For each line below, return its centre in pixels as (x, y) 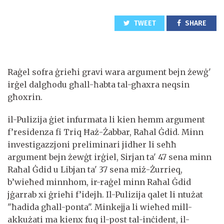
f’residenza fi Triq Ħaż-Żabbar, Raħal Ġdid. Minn (105, 132)
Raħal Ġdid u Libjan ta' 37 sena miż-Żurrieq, (95, 169)
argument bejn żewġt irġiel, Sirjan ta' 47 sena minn (109, 157)
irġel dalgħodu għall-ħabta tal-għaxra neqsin (98, 84)
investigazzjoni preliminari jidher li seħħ (92, 144)
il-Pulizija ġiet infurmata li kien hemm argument (106, 119)
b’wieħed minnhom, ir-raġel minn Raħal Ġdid (99, 182)
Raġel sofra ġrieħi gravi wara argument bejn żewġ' (109, 72)
